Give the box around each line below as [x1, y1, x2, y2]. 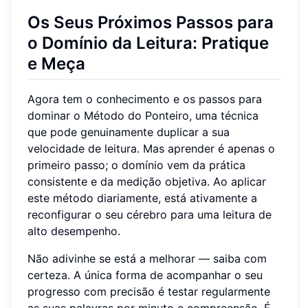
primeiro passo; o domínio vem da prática [27, 157, 245, 172]
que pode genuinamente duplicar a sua [27, 124, 230, 139]
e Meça [27, 53, 85, 74]
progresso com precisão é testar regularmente [27, 284, 270, 298]
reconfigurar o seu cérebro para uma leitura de [27, 207, 272, 221]
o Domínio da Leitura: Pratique [27, 32, 269, 53]
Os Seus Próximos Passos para [27, 12, 274, 32]
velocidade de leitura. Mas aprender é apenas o [27, 141, 275, 155]
